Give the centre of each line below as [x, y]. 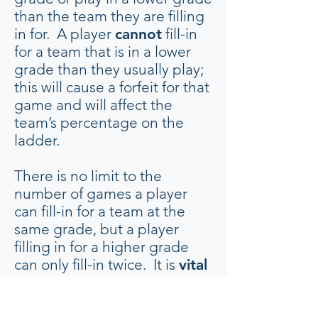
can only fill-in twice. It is [97, 264]
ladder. [37, 140]
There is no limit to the [88, 176]
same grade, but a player [97, 229]
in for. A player [65, 34]
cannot [138, 34]
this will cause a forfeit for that [112, 87]
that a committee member [101, 282]
